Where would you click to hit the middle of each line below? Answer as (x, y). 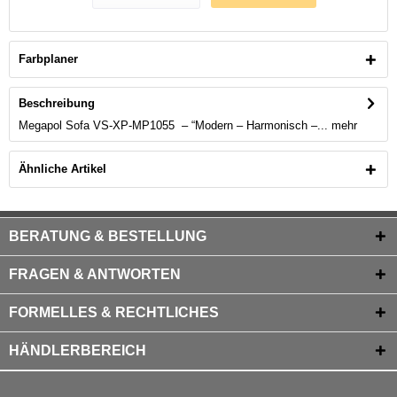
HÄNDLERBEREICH (78, 350)
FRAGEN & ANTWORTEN (95, 274)
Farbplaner (48, 59)
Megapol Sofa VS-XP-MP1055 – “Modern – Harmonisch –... (173, 125)
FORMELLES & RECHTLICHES (114, 312)
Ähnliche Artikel (62, 169)
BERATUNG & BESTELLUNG (108, 236)
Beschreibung (57, 103)
